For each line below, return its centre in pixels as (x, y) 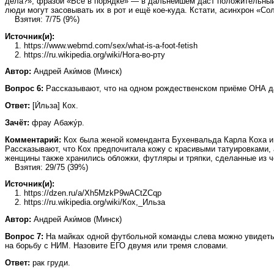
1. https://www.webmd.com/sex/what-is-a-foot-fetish (101, 45)
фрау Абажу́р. (57, 122)
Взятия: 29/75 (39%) (46, 167)
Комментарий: (33, 139)
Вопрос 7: (24, 237)
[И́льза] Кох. (54, 106)
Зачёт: (17, 122)
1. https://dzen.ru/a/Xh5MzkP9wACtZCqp (83, 193)
